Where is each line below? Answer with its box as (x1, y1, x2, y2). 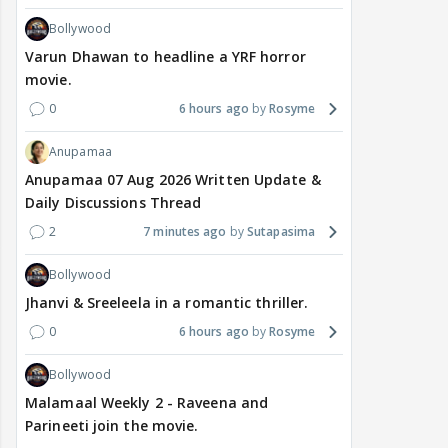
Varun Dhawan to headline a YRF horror (25, 47, 306, 67)
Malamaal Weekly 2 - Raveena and (25, 393, 269, 413)
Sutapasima (247, 223, 315, 241)
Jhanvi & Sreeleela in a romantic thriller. (25, 293, 309, 313)
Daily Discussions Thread (25, 193, 202, 213)
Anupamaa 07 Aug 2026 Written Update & (25, 170, 321, 190)
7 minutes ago (143, 223, 227, 241)
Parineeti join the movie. (25, 416, 199, 436)
